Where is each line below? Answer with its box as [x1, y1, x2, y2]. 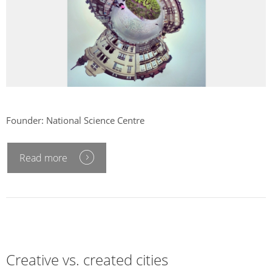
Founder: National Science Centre [6, 114, 144, 126]
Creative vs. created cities [6, 250, 168, 270]
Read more [19, 151, 67, 165]
